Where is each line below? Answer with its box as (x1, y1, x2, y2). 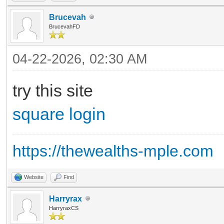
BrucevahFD (49, 23, 80, 29)
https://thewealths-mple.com (12, 141, 213, 160)
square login (12, 104, 105, 123)
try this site (12, 80, 93, 100)
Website (24, 173, 43, 180)
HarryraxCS (49, 204, 78, 211)
